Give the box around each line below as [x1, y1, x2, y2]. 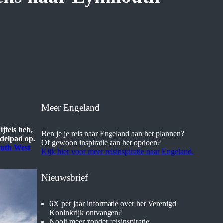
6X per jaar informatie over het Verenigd [49, 199, 176, 208]
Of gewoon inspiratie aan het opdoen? [41, 138, 161, 147]
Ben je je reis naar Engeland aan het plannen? [41, 129, 184, 138]
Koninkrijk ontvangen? [49, 208, 122, 217]
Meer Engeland [41, 102, 100, 113]
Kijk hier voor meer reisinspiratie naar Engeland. [41, 147, 194, 156]
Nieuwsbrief [41, 172, 88, 183]
